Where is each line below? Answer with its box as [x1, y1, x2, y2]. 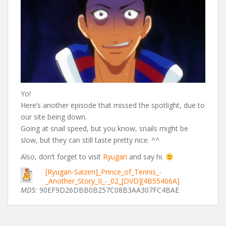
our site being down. [21, 112, 87, 122]
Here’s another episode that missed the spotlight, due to [21, 100, 205, 110]
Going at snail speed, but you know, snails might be [21, 124, 188, 134]
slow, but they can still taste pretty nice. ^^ [21, 135, 159, 145]
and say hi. [127, 152, 165, 162]
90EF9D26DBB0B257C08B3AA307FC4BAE [39, 185, 179, 195]
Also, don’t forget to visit [21, 152, 103, 162]
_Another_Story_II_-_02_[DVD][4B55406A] [45, 176, 180, 186]
